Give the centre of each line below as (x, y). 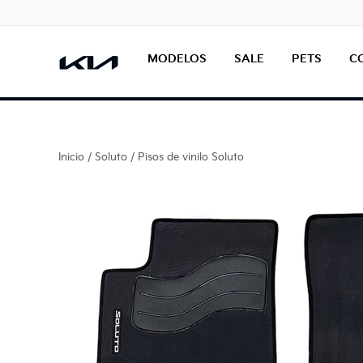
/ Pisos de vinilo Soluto (186, 157)
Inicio (71, 157)
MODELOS (177, 59)
